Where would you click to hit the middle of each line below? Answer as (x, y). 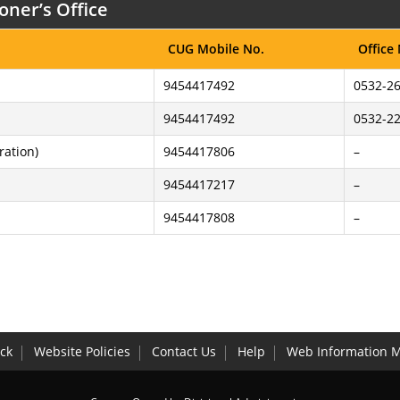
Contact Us (183, 351)
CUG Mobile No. (216, 49)
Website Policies (82, 351)
